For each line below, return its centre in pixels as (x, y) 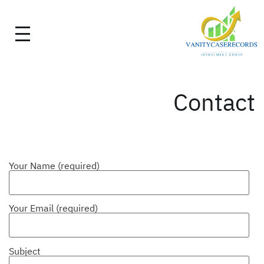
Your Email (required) (53, 208)
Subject (25, 251)
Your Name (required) (54, 165)
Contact (214, 102)
